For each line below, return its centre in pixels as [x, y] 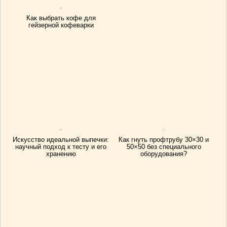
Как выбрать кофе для [61, 18]
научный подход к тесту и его [61, 147]
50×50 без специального [164, 147]
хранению [61, 154]
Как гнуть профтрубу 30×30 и [164, 140]
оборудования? [164, 154]
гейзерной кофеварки [61, 25]
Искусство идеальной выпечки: [61, 140]
